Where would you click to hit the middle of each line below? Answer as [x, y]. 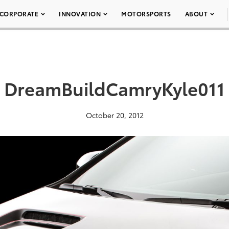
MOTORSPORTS [146, 14]
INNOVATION [80, 14]
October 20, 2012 [114, 115]
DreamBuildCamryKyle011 [114, 88]
